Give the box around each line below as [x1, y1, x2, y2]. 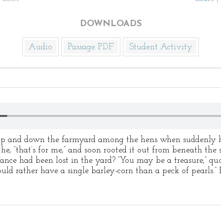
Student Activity [129, 42, 192, 52]
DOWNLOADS [79, 19, 142, 29]
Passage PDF [68, 42, 114, 52]
